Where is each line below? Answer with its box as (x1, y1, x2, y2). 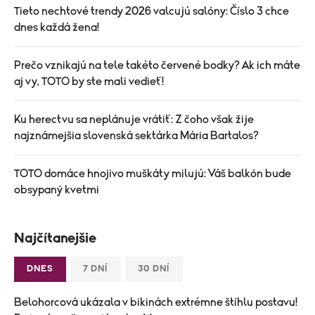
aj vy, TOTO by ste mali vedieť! (14, 75, 164, 87)
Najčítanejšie (14, 231, 96, 245)
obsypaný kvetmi (14, 184, 99, 195)
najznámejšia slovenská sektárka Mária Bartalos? (14, 129, 259, 141)
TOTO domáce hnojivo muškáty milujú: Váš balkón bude (14, 167, 291, 179)
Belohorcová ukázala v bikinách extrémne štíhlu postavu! (14, 296, 297, 308)
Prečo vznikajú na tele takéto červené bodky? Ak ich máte (14, 59, 300, 71)
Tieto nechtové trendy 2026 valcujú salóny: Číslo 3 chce (14, 5, 289, 17)
